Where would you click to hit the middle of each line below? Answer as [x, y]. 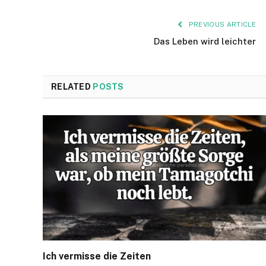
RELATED [72, 86]
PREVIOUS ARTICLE [221, 24]
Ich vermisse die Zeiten [97, 256]
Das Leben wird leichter [205, 41]
